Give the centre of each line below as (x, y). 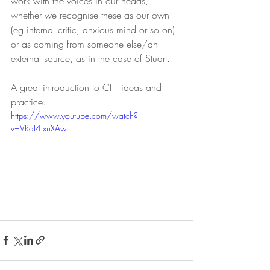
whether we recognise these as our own (92, 15)
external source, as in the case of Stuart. (92, 58)
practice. (28, 102)
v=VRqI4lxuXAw (39, 128)
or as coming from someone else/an (86, 44)
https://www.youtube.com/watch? (74, 115)
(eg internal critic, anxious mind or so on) (94, 30)
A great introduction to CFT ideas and (88, 87)
